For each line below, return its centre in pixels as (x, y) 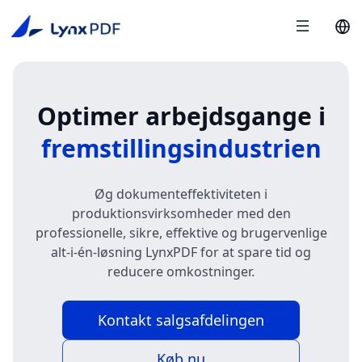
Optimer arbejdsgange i (181, 116)
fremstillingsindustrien (181, 148)
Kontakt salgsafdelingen (181, 320)
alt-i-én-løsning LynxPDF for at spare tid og (181, 252)
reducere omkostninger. (181, 271)
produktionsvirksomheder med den (181, 213)
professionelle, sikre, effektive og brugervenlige (181, 233)
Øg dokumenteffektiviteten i (181, 194)
